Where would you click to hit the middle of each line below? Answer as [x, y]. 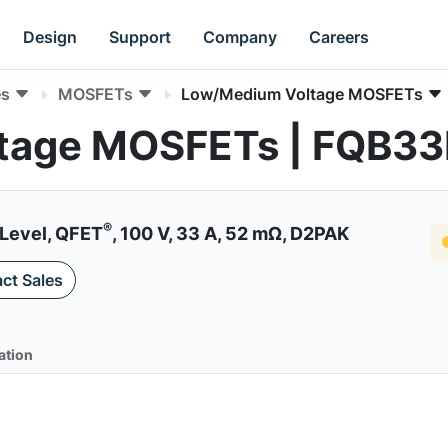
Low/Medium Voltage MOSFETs [302, 94]
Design [50, 36]
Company [240, 36]
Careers [339, 36]
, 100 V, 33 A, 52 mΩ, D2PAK [230, 233]
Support [140, 36]
